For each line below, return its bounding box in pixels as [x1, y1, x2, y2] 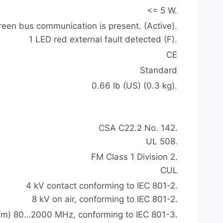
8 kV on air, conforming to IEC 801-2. [32, 194, 178, 205]
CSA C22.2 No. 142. [99, 123, 178, 133]
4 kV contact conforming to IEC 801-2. [26, 181, 178, 191]
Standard [140, 65, 177, 75]
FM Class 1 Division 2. [91, 152, 178, 162]
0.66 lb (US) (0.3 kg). [92, 80, 177, 91]
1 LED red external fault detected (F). [29, 34, 177, 44]
